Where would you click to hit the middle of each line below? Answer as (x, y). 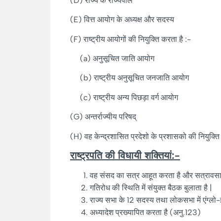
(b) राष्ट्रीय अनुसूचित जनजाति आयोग (136, 78)
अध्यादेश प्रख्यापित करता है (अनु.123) (145, 212)
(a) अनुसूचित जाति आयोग (118, 58)
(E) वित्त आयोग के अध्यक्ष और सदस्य (122, 20)
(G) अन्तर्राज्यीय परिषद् (110, 117)
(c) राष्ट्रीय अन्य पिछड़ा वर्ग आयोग (131, 97)
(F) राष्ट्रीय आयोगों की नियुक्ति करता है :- (136, 39)
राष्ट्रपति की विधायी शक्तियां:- (125, 155)
